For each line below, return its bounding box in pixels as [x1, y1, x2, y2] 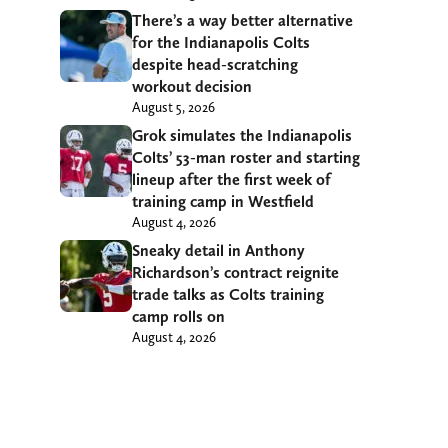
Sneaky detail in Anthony [132, 240, 305, 260]
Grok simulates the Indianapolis [132, 125, 352, 145]
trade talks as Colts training [132, 284, 324, 304]
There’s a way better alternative [132, 10, 353, 30]
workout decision [132, 76, 252, 96]
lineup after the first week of [132, 169, 331, 189]
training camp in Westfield [132, 191, 314, 211]
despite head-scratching [132, 54, 298, 74]
